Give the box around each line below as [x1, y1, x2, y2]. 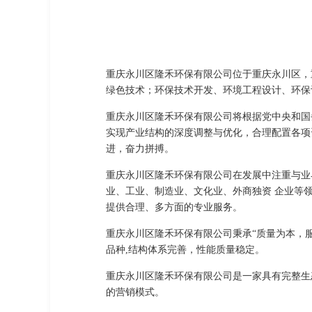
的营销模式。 [106, 286, 164, 297]
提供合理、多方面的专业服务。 [106, 201, 242, 212]
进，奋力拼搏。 [106, 143, 174, 154]
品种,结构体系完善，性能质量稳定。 [106, 244, 265, 255]
